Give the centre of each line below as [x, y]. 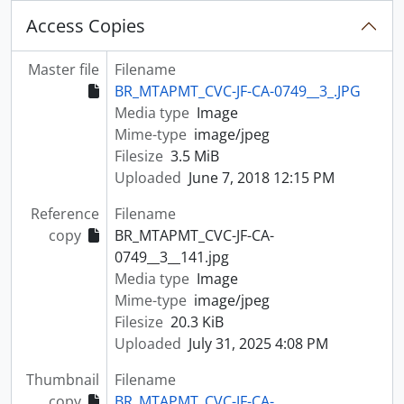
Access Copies [86, 26]
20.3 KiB [197, 322]
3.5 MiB [194, 156]
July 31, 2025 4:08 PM [258, 344]
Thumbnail [62, 380]
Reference [64, 214]
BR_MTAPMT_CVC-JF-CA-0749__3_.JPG [237, 91]
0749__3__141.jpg [171, 257]
